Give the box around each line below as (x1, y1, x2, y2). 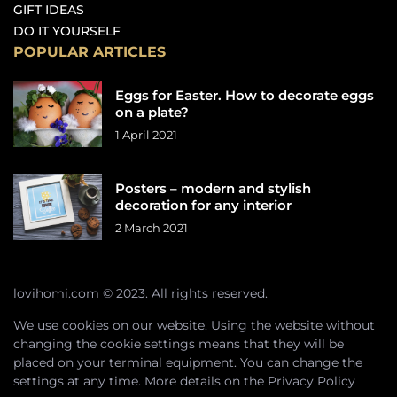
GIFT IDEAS (13, 2, 84, 18)
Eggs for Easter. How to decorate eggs (115, 87, 374, 104)
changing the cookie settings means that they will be (13, 336, 344, 352)
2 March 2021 (115, 221, 188, 235)
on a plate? (115, 104, 189, 121)
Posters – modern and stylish (115, 180, 311, 197)
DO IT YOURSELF (13, 23, 121, 39)
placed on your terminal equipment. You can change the (13, 354, 362, 370)
